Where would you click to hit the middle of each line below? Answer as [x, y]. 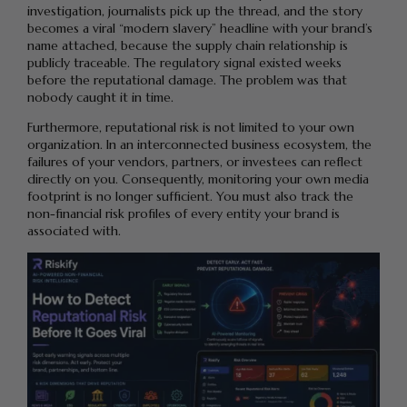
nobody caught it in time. [100, 98]
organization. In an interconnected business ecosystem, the [199, 145]
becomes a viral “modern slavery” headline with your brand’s [200, 29]
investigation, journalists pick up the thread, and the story [195, 11]
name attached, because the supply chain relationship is [188, 46]
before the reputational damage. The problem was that [187, 80]
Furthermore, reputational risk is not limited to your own [191, 128]
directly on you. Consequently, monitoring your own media [198, 179]
